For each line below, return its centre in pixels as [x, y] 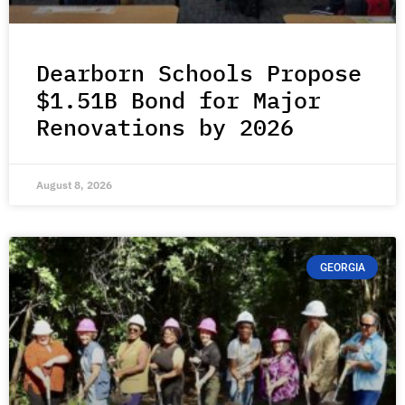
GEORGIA [342, 267]
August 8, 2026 [74, 185]
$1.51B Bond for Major [179, 100]
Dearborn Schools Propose [199, 73]
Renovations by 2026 [165, 127]
